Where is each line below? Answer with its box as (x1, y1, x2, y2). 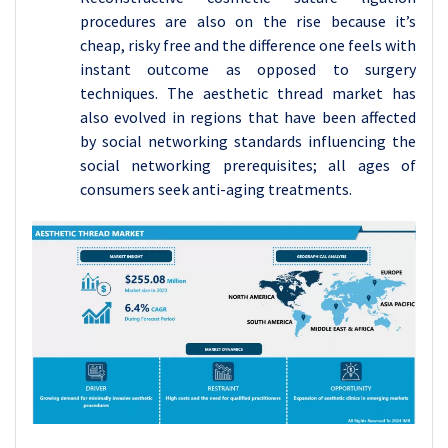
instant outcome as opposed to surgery (80, 59, 416, 79)
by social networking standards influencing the (80, 131, 416, 151)
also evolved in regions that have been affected (80, 107, 416, 127)
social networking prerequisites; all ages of (80, 155, 416, 175)
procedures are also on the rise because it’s (80, 11, 416, 31)
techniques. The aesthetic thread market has (80, 83, 416, 103)
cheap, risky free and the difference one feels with (80, 35, 416, 55)
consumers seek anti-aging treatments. (80, 179, 355, 199)
